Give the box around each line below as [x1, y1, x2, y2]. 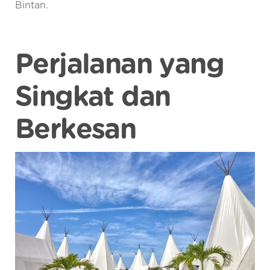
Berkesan [15, 116, 136, 144]
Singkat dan [15, 83, 171, 111]
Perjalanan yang [15, 51, 224, 79]
